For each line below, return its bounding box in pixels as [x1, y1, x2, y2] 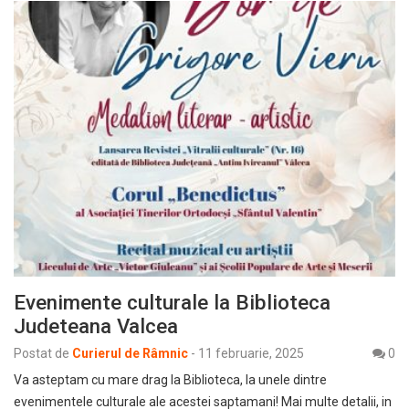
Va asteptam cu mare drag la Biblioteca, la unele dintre [14, 372, 327, 387]
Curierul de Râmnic [72, 345, 188, 361]
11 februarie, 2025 [198, 345, 304, 361]
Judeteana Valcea [14, 313, 178, 338]
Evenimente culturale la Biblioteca [14, 289, 330, 314]
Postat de [14, 345, 69, 361]
